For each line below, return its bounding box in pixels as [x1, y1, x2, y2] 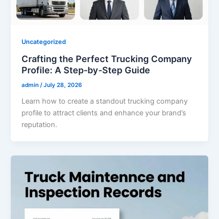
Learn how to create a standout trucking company [22, 96, 188, 106]
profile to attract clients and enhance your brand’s [22, 108, 187, 117]
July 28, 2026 [44, 81, 83, 88]
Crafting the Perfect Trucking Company [22, 53, 193, 64]
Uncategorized [22, 38, 66, 46]
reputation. [22, 120, 58, 129]
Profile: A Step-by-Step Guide [22, 64, 151, 75]
